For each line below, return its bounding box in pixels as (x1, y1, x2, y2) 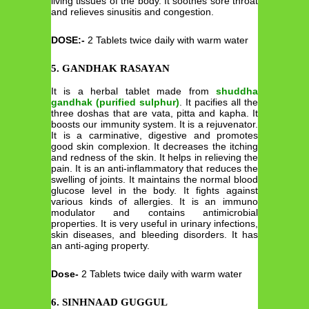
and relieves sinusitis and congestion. (51, 6, 214, 18)
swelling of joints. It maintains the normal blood (51, 174, 258, 186)
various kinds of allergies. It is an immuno (51, 196, 258, 208)
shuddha (216, 86, 258, 97)
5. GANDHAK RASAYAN (51, 63, 170, 74)
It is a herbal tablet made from (51, 86, 216, 97)
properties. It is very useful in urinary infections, (51, 218, 258, 230)
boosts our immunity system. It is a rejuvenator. (51, 119, 258, 130)
